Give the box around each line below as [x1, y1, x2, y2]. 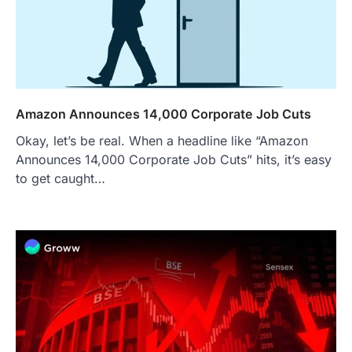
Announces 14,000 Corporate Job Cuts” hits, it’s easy [16, 152, 332, 168]
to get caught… [16, 170, 105, 187]
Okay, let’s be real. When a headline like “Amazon [16, 133, 308, 149]
